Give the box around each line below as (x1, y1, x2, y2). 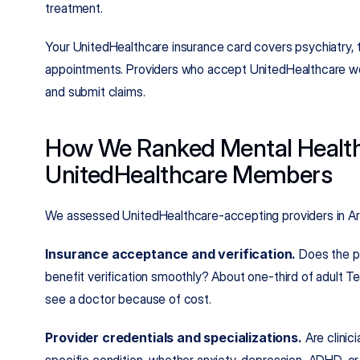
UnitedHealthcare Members (45, 160, 333, 189)
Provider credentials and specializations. (45, 329, 302, 346)
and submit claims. (45, 84, 145, 100)
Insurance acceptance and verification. (45, 246, 297, 262)
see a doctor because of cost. (45, 291, 211, 307)
